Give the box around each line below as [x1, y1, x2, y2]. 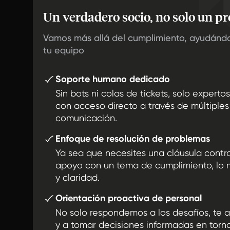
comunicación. [55, 112, 117, 124]
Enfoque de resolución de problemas [55, 133, 210, 145]
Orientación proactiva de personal [55, 193, 202, 204]
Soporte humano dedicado [55, 73, 170, 85]
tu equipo [43, 45, 84, 56]
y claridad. [55, 172, 100, 183]
